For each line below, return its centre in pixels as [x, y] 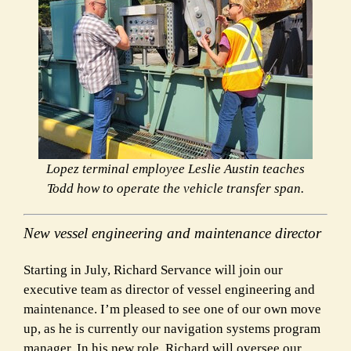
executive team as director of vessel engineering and [169, 289]
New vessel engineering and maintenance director [172, 233]
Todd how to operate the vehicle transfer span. [175, 189]
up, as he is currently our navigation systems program [172, 328]
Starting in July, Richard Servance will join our [153, 270]
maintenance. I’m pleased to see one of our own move [172, 309]
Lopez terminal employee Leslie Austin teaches [175, 169]
